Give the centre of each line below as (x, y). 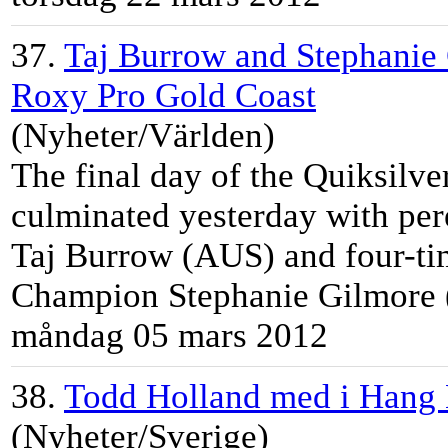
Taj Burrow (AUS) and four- (213, 256)
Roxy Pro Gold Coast (163, 96)
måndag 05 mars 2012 (169, 336)
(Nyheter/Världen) (143, 136)
